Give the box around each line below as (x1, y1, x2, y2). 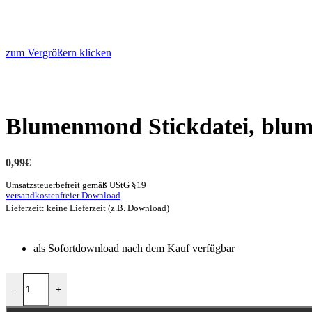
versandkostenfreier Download (6, 190, 120, 201)
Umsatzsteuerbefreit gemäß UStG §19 (6, 180, 146, 190)
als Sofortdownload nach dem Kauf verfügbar (33, 242, 235, 254)
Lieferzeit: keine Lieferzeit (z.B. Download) (6, 202, 169, 213)
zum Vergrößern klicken (6, 47, 111, 58)
